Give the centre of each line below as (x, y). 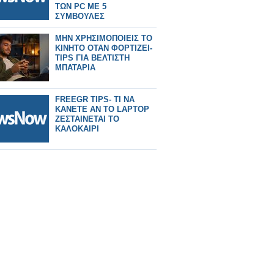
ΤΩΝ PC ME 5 (81, 6)
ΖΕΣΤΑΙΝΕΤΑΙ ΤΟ (87, 119)
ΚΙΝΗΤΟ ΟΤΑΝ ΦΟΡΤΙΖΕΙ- (104, 48)
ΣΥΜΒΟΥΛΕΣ (80, 16)
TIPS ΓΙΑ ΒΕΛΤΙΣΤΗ (92, 58)
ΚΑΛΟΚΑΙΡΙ (77, 129)
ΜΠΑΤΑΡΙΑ (75, 68)
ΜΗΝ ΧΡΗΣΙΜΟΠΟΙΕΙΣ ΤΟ (104, 38)
